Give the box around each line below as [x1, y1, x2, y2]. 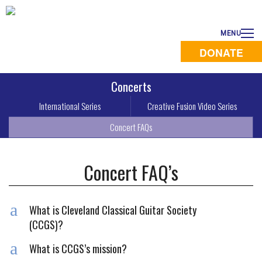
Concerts [111, 77, 151, 95]
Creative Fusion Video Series [147, 99, 237, 112]
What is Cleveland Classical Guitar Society [29, 202, 196, 218]
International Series [39, 99, 101, 112]
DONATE [199, 45, 243, 60]
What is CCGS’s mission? [29, 240, 127, 256]
